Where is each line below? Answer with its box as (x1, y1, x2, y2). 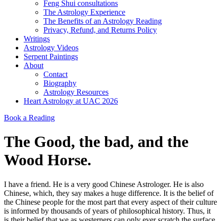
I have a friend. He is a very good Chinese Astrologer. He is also (4, 180, 204, 188)
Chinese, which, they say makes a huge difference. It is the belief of (4, 188, 214, 197)
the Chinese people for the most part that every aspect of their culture (4, 197, 217, 206)
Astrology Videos (24, 43, 78, 52)
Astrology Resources (43, 88, 109, 96)
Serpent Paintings (24, 52, 78, 61)
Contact (43, 70, 68, 78)
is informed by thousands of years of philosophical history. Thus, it (4, 206, 211, 215)
